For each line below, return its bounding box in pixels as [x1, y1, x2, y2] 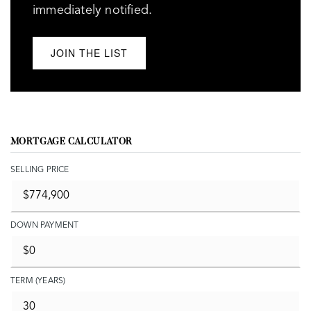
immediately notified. [33, 4, 153, 17]
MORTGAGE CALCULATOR [10, 137, 133, 147]
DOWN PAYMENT [10, 221, 79, 230]
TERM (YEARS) [10, 277, 66, 285]
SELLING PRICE [10, 166, 69, 174]
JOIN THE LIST [51, 46, 128, 60]
